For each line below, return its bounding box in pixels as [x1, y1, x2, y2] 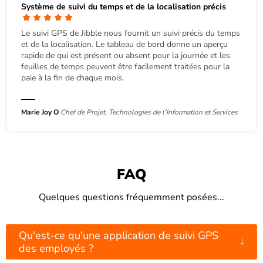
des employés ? [19, 241, 93, 255]
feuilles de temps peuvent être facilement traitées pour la [21, 60, 230, 72]
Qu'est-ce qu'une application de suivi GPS [19, 228, 218, 242]
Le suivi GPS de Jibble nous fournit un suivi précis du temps [21, 27, 240, 39]
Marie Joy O [21, 107, 60, 117]
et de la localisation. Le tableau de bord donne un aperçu [21, 38, 228, 50]
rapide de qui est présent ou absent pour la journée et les [21, 49, 230, 61]
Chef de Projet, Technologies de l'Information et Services [60, 107, 238, 117]
